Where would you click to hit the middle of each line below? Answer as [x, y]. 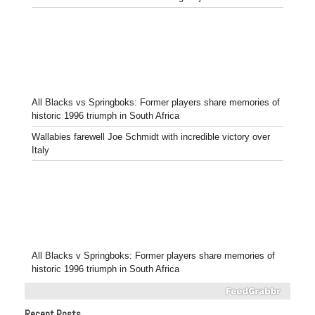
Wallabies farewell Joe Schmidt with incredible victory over [151, 136]
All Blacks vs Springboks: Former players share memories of [156, 102]
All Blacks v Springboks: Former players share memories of [153, 255]
